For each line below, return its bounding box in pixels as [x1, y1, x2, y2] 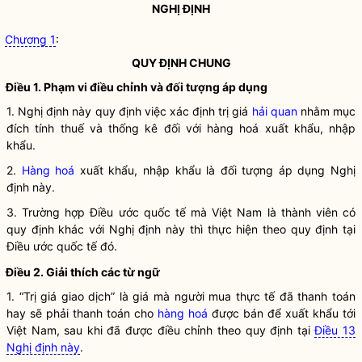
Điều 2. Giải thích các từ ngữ [6, 265, 160, 279]
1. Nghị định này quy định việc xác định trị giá [6, 104, 252, 118]
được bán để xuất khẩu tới [208, 306, 356, 320]
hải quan [251, 104, 297, 118]
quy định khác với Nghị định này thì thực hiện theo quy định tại [6, 222, 356, 236]
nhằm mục [297, 104, 356, 118]
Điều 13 [314, 323, 356, 337]
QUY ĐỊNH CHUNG [131, 56, 231, 69]
